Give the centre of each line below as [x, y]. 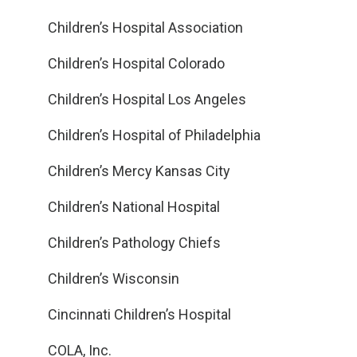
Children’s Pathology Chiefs [134, 243]
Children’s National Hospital [134, 207]
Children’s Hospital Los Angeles [147, 99]
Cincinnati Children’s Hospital [139, 314]
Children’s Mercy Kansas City [139, 171]
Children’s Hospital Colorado [136, 63]
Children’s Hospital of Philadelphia [154, 135]
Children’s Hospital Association [145, 27]
